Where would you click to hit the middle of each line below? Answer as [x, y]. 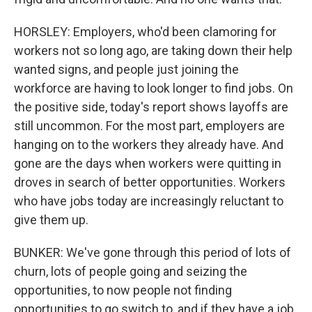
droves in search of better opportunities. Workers [150, 182]
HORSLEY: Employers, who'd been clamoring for [145, 32]
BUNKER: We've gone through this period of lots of [153, 252]
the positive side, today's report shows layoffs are [151, 107]
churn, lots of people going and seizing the [131, 271]
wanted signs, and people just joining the [126, 69]
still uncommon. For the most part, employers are [149, 126]
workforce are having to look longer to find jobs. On [154, 88]
